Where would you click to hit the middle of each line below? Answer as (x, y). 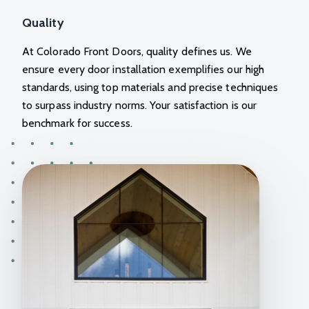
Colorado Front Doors (89, 51)
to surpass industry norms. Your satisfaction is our (140, 105)
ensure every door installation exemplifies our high (143, 69)
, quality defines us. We (196, 51)
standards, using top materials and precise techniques (150, 87)
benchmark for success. (77, 123)
